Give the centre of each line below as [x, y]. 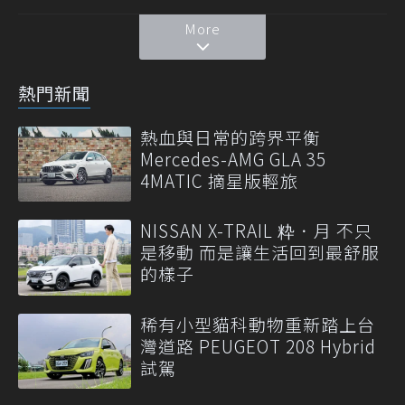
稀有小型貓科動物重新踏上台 [258, 324]
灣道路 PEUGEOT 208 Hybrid [258, 345]
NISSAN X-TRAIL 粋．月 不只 [256, 231]
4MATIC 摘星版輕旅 [219, 180]
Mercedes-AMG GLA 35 [233, 159]
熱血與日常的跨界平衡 [231, 137]
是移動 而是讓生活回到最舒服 [260, 252]
